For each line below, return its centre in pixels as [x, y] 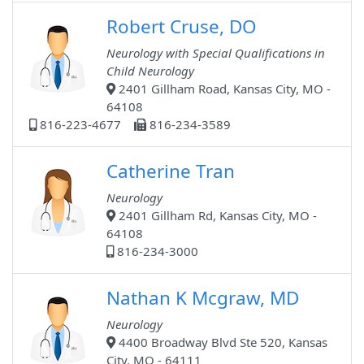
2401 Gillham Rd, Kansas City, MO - [216, 216]
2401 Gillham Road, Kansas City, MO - [223, 89]
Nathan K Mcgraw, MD [203, 298]
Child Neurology [150, 71]
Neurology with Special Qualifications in [216, 53]
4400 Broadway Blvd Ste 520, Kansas [221, 342]
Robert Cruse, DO [182, 27]
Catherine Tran [171, 171]
